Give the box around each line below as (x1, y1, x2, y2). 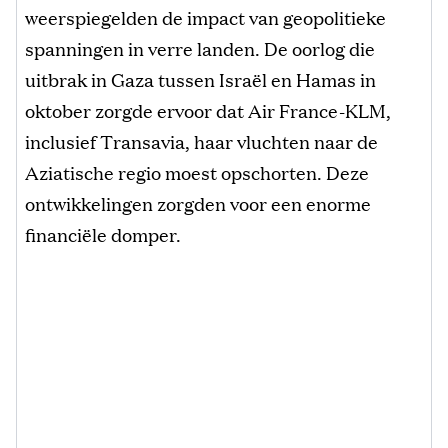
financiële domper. (25, 220, 181, 247)
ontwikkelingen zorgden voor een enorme (25, 189, 371, 216)
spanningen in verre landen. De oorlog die (25, 34, 375, 61)
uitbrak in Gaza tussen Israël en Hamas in (25, 65, 376, 92)
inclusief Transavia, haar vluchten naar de (25, 127, 378, 154)
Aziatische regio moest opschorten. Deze (25, 158, 369, 185)
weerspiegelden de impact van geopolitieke (25, 3, 386, 30)
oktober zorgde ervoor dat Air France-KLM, (25, 96, 391, 123)
